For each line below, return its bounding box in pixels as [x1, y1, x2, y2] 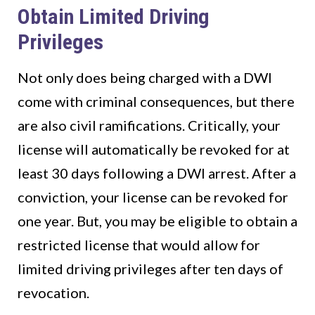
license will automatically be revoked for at [18, 141, 290, 158]
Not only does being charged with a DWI [18, 69, 272, 86]
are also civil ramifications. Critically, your [18, 117, 281, 134]
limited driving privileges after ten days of [18, 260, 283, 278]
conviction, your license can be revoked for [18, 188, 288, 206]
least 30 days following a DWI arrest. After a [18, 165, 296, 182]
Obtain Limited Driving [18, 4, 210, 30]
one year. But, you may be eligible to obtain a [18, 212, 297, 230]
